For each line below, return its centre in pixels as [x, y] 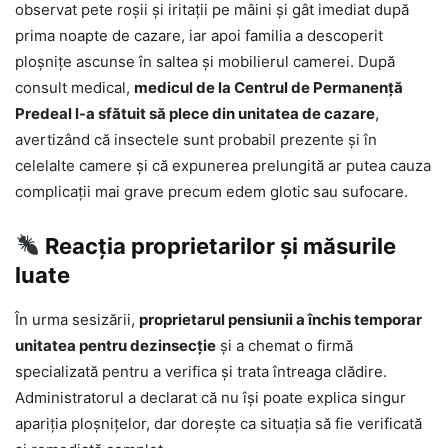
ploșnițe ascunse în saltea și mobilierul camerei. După [205, 61]
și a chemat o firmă [284, 345]
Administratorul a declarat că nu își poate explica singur [210, 397]
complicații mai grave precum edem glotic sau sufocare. [211, 191]
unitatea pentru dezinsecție [115, 345]
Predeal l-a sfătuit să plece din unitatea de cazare [195, 113]
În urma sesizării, [77, 319]
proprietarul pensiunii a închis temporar [280, 319]
